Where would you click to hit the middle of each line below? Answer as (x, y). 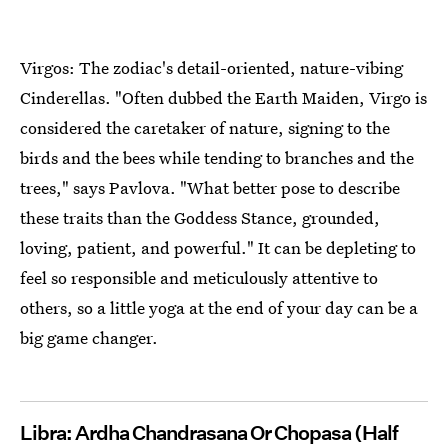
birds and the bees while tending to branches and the (217, 158)
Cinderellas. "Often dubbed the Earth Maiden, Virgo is (223, 98)
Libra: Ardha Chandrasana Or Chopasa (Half (209, 433)
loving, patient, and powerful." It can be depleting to (218, 248)
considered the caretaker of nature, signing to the (205, 128)
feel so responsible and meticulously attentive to (199, 278)
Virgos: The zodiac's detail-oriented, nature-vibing (211, 68)
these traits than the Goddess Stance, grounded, (200, 218)
